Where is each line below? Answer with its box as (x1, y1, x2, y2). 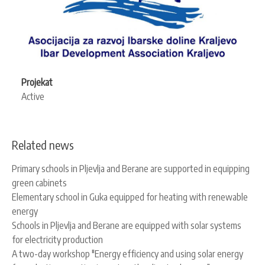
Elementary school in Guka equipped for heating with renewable (12, 191, 248, 203)
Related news (12, 137, 74, 153)
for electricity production (12, 234, 103, 246)
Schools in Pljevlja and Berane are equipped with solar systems (12, 219, 241, 232)
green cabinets (12, 177, 67, 189)
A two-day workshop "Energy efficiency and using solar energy (12, 248, 243, 260)
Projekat (21, 76, 53, 89)
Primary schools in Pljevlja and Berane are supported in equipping (12, 163, 250, 175)
